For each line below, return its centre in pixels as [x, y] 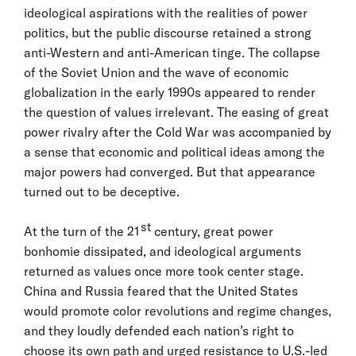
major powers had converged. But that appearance [170, 172]
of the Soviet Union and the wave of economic [156, 73]
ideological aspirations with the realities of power [166, 13]
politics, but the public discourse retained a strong [168, 33]
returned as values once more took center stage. [164, 271]
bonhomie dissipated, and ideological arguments [163, 252]
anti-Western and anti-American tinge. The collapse [172, 53]
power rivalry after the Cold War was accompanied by [178, 132]
